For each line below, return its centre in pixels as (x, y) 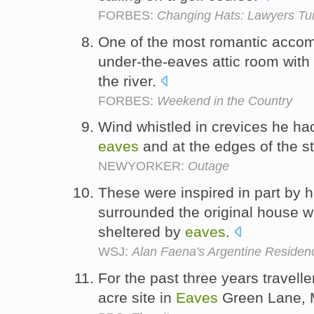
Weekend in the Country (225, 101)
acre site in (137, 297)
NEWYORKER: (143, 166)
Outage (209, 166)
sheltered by (142, 232)
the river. (129, 81)
